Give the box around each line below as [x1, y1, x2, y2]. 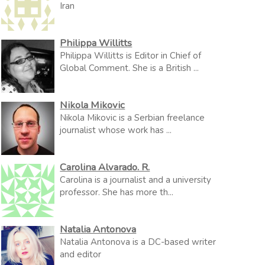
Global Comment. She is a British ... [60, 62, 199, 74]
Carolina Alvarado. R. [60, 160, 150, 174]
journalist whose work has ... [60, 124, 172, 136]
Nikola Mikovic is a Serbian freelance [60, 112, 205, 124]
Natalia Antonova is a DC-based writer [60, 236, 216, 248]
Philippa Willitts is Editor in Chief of [60, 50, 202, 62]
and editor [60, 248, 102, 260]
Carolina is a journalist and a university [60, 174, 212, 186]
